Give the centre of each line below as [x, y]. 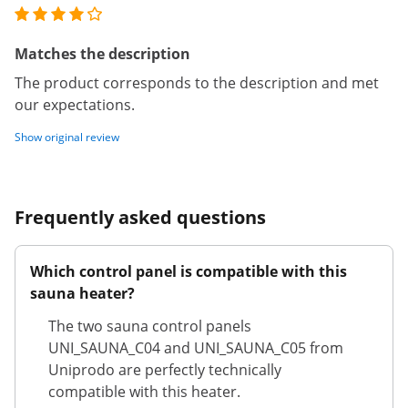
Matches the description [102, 54]
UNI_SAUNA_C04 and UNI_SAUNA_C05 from [196, 348]
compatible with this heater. [144, 392]
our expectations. [75, 105]
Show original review [67, 137]
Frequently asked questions [140, 217]
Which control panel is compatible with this [189, 271]
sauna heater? [82, 293]
